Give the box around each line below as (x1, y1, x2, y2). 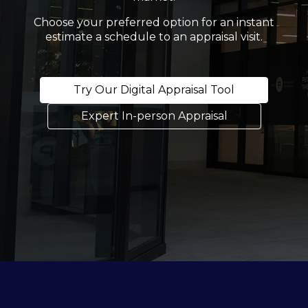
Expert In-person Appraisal (80, 109, 228, 123)
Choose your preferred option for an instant (34, 16, 274, 30)
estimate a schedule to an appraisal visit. (45, 30, 263, 44)
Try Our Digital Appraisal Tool (74, 83, 234, 97)
